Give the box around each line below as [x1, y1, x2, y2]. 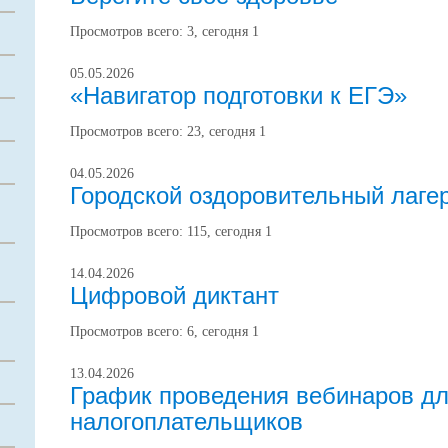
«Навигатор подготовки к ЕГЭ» [70, 82, 407, 109]
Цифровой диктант [70, 282, 279, 309]
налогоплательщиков [70, 408, 303, 435]
